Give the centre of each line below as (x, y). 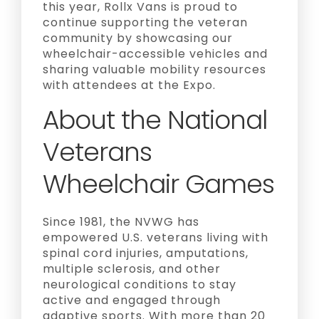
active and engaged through (132, 300)
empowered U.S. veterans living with (156, 238)
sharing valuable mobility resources (155, 70)
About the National (155, 120)
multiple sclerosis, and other (132, 269)
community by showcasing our (138, 38)
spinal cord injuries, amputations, (146, 253)
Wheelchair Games (158, 184)
